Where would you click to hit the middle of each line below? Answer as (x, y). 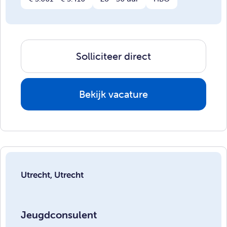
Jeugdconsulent (59, 214)
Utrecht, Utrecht (52, 175)
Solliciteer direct (113, 56)
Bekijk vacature (113, 94)
